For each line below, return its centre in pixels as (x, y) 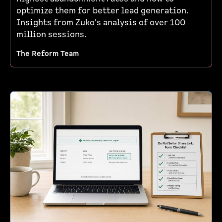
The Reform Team (48, 54)
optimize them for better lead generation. (102, 11)
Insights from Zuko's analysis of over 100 (101, 23)
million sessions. (51, 34)
